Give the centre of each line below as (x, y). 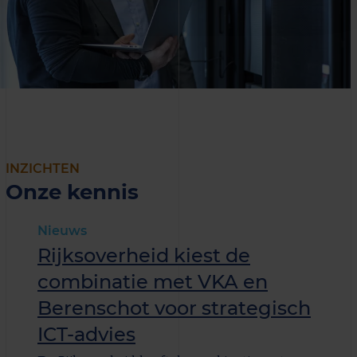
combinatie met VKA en (153, 282)
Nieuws (62, 231)
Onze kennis (72, 192)
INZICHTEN (43, 169)
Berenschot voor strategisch (174, 308)
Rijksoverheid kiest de (144, 256)
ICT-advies (86, 335)
